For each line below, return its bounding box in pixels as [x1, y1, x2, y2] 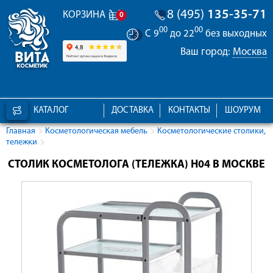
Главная [6, 127, 35, 136]
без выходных [203, 28, 267, 39]
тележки [6, 138, 37, 147]
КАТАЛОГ [34, 106, 68, 116]
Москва [233, 46, 267, 57]
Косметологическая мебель [45, 127, 147, 136]
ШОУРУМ [225, 106, 261, 116]
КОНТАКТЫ [168, 106, 211, 116]
